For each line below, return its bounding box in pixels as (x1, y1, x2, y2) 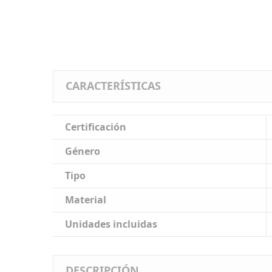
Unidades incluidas (65, 217, 157, 231)
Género (65, 144, 100, 158)
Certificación (65, 120, 126, 134)
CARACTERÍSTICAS (66, 78, 161, 93)
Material (65, 193, 106, 206)
